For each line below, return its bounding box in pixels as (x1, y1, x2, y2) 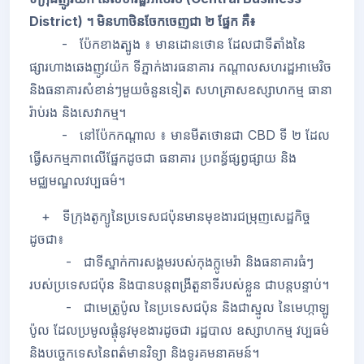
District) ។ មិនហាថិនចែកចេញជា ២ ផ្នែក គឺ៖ (29, 13, 256, 30)
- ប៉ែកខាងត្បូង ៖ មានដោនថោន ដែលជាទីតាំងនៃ (29, 36, 305, 53)
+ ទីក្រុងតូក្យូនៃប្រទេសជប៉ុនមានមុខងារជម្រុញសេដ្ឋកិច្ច (29, 208, 310, 225)
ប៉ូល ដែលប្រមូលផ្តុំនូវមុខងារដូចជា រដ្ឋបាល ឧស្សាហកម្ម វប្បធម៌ (29, 322, 329, 339)
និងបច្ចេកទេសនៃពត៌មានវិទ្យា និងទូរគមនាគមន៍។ (29, 344, 259, 362)
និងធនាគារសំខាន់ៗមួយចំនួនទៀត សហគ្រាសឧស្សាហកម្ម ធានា (29, 81, 332, 98)
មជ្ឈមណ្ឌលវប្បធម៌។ (29, 172, 125, 189)
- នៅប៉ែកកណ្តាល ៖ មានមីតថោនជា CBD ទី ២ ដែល (29, 127, 330, 144)
